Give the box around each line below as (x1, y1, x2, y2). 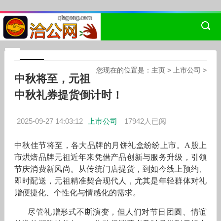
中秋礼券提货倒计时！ (14, 89, 123, 101)
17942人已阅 (124, 117, 166, 125)
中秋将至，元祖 (14, 73, 90, 85)
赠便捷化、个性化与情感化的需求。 (14, 188, 141, 197)
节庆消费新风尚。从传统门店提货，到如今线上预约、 (14, 165, 207, 173)
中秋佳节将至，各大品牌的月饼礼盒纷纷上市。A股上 (14, 141, 207, 149)
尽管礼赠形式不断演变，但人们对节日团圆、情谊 (14, 208, 207, 216)
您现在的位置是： (96, 66, 152, 74)
